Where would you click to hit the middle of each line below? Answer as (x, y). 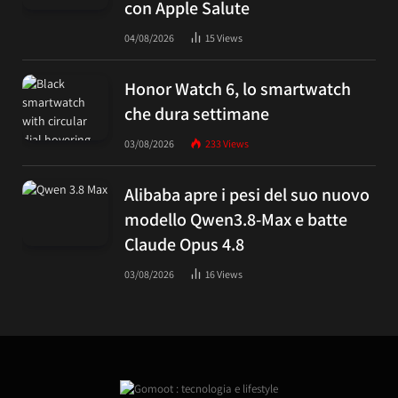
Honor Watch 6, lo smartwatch (238, 88)
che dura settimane (197, 113)
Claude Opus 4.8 (184, 244)
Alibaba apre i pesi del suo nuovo (247, 194)
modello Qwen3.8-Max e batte (236, 219)
